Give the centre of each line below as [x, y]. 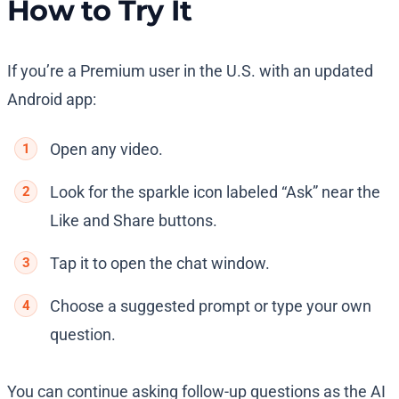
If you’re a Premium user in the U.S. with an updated [190, 71]
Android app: [52, 100]
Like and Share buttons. [134, 221]
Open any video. [106, 150]
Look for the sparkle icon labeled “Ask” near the [215, 192]
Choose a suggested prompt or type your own [211, 306]
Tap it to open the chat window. [160, 264]
